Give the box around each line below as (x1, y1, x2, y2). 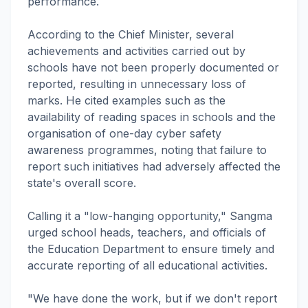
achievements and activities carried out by (27, 44, 245, 58)
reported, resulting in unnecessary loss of (27, 77, 246, 91)
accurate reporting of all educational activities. (27, 258, 267, 272)
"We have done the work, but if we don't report (27, 291, 277, 305)
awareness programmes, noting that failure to (27, 143, 267, 157)
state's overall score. (27, 176, 136, 190)
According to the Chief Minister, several (27, 27, 234, 41)
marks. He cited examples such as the (27, 93, 225, 107)
